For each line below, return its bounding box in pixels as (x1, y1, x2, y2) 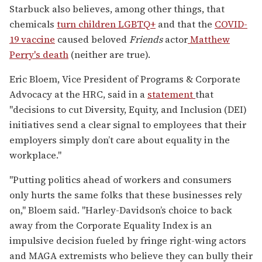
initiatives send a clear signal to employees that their (9, 118, 246, 131)
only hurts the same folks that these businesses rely (9, 188, 242, 201)
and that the (156, 17, 215, 30)
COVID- (215, 17, 247, 30)
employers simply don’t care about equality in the (9, 133, 230, 146)
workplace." (9, 148, 61, 161)
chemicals (9, 17, 57, 30)
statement (147, 87, 195, 101)
